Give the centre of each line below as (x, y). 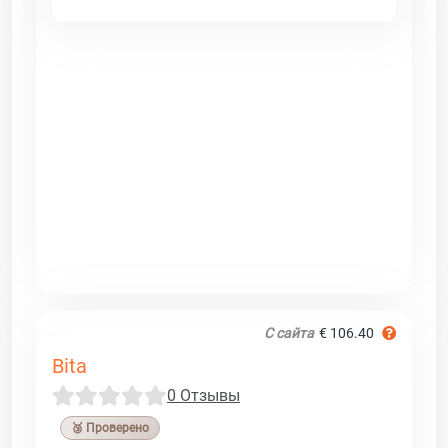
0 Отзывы (203, 395)
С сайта (289, 332)
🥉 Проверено (110, 427)
